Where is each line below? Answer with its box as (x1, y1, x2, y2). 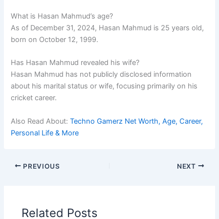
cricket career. (11, 93, 57, 103)
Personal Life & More (11, 128, 79, 137)
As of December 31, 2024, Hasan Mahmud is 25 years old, (11, 23, 204, 32)
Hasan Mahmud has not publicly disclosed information (11, 70, 192, 79)
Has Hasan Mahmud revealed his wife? (11, 58, 140, 67)
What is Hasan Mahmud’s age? (11, 11, 113, 21)
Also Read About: (11, 116, 70, 126)
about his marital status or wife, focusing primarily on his (11, 82, 198, 91)
